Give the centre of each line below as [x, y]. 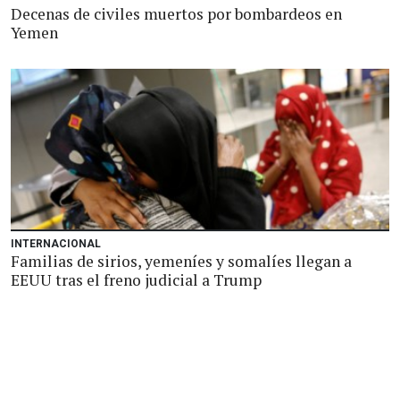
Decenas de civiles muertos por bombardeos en [176, 14]
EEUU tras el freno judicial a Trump [136, 280]
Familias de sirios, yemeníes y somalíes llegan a [181, 261]
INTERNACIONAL [56, 244]
